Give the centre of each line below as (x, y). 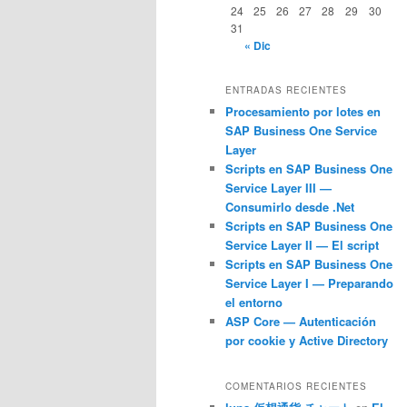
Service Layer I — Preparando (309, 283)
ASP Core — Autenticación (301, 322)
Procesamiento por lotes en (303, 112)
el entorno (254, 303)
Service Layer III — (278, 188)
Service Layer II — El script (302, 245)
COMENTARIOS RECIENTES (296, 386)
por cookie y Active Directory (307, 341)
